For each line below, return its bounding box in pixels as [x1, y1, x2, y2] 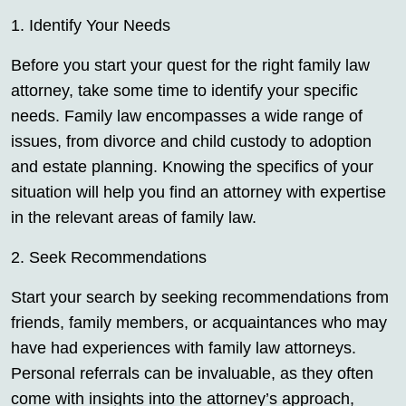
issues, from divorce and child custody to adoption [11, 132, 372, 151]
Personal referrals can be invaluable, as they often [11, 364, 373, 383]
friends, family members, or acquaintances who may [11, 314, 387, 333]
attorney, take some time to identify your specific [11, 82, 358, 101]
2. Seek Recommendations [11, 248, 207, 267]
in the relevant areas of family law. [11, 208, 256, 227]
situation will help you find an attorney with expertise [11, 183, 386, 202]
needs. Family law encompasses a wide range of [11, 107, 362, 126]
